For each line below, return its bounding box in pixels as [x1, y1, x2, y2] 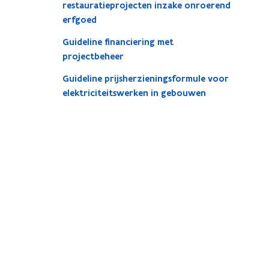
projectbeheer [62, 50, 124, 62]
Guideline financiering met [62, 36, 174, 48]
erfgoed [62, 14, 97, 26]
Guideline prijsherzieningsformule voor [62, 73, 229, 85]
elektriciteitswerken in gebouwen [62, 87, 211, 99]
